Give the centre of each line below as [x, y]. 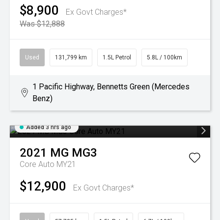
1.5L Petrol [117, 57]
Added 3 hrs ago [49, 127]
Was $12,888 [42, 24]
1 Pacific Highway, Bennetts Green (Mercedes [111, 87]
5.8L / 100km [165, 57]
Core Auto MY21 [48, 164]
